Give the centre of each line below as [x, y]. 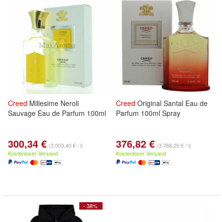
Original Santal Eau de [171, 103]
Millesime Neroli [53, 103]
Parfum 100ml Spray [148, 113]
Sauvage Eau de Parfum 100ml [57, 113]
